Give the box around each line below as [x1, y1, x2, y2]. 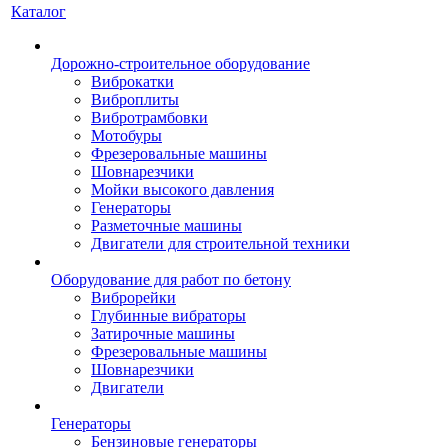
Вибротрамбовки [91, 109, 208, 127]
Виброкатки [91, 73, 174, 91]
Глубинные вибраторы [91, 307, 246, 325]
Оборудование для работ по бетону [51, 271, 291, 289]
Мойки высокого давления [91, 181, 274, 199]
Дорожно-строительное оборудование [51, 55, 310, 73]
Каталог [11, 3, 66, 21]
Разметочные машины [91, 217, 242, 235]
